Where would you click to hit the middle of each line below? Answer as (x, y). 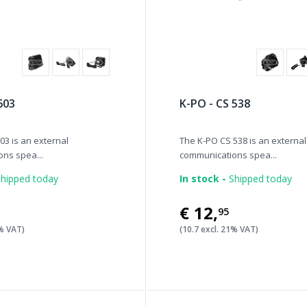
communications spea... (229, 155)
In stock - (203, 179)
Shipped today (259, 179)
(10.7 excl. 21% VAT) (219, 229)
